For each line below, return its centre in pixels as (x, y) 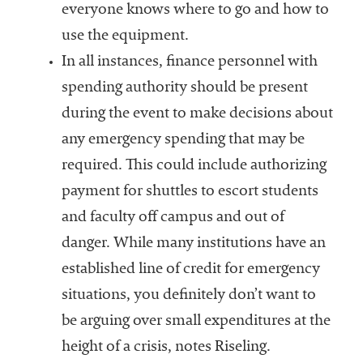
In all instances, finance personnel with (189, 63)
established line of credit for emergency (190, 270)
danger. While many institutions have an (193, 244)
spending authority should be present (184, 89)
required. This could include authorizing (194, 167)
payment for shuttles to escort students (190, 192)
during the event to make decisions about (197, 115)
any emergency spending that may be (183, 141)
